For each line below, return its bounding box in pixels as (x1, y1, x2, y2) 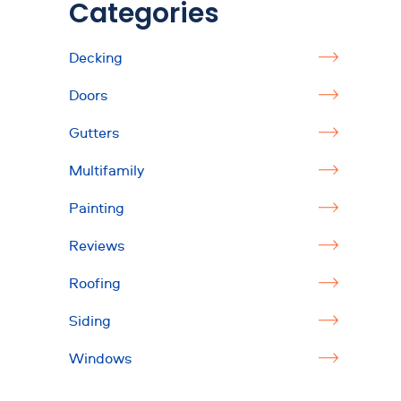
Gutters (69, 124, 119, 141)
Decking (69, 48, 123, 66)
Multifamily (69, 161, 144, 179)
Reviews (69, 236, 124, 254)
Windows (69, 349, 132, 367)
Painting (69, 199, 124, 217)
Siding (69, 311, 111, 329)
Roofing (69, 274, 121, 292)
